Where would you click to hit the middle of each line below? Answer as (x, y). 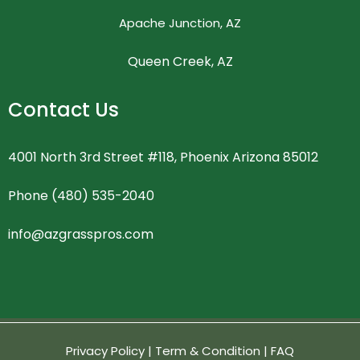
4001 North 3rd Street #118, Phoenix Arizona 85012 (163, 157)
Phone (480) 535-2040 (81, 195)
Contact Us (63, 109)
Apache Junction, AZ (180, 22)
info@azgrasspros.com (81, 234)
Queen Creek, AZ (180, 61)
